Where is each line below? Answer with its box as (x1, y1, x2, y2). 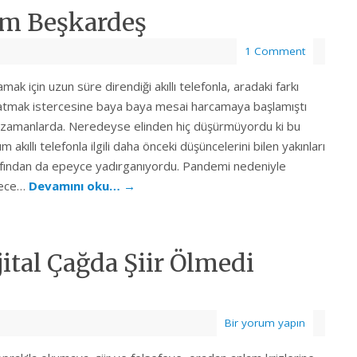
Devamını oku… (29, 178, 124, 194)
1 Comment (245, 44, 305, 59)
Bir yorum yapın (225, 315, 305, 330)
